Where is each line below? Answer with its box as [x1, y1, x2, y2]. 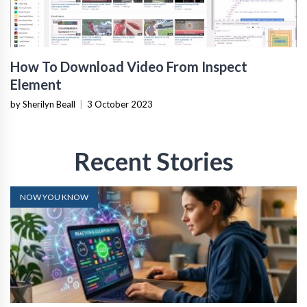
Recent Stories [73, 146, 234, 177]
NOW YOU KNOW [20, 192, 88, 203]
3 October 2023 [87, 99, 153, 110]
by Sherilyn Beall [10, 99, 75, 110]
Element [10, 76, 62, 93]
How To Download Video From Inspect [10, 58, 247, 75]
